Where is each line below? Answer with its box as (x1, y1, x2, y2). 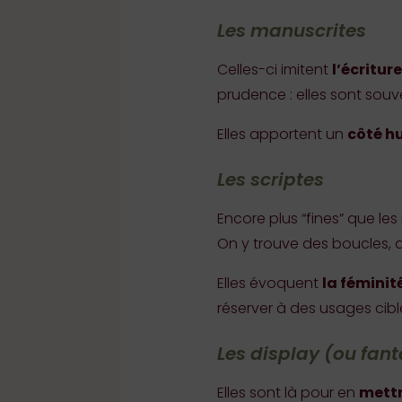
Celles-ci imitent (216, 59, 332, 81)
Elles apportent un (216, 124, 347, 145)
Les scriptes (216, 167, 324, 193)
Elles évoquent (216, 273, 322, 294)
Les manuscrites (216, 18, 366, 44)
